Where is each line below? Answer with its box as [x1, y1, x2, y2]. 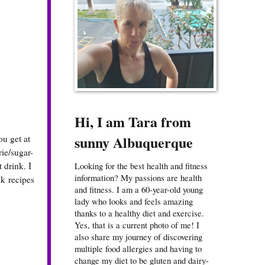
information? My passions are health [75, 172, 202, 184]
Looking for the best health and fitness [75, 160, 208, 172]
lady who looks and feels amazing [75, 195, 193, 208]
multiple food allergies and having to [75, 243, 202, 255]
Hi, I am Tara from [75, 111, 191, 132]
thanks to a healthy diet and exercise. [75, 207, 204, 219]
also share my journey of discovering [75, 231, 202, 243]
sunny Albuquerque [75, 132, 193, 153]
